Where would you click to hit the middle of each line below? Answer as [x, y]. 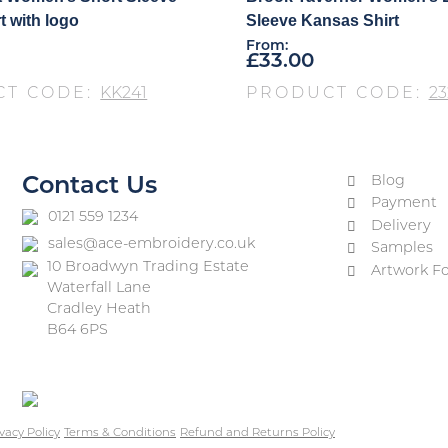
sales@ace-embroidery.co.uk [152, 244]
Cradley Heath [99, 309]
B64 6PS [78, 330]
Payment [404, 204]
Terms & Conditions [120, 432]
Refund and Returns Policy [258, 432]
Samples [402, 249]
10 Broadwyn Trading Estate [148, 267]
